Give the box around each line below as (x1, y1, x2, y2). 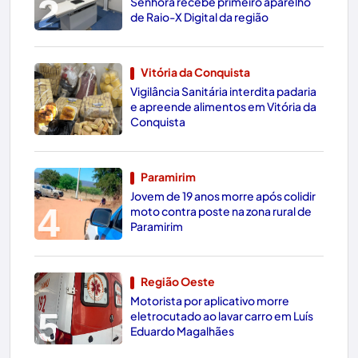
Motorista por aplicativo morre (130, 292, 289, 308)
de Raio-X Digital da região (130, 9, 268, 24)
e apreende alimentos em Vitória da (130, 98, 316, 113)
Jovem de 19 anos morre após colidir (130, 188, 316, 203)
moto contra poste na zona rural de (130, 203, 312, 218)
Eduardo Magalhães (130, 323, 234, 338)
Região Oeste (141, 273, 215, 288)
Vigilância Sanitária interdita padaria (130, 83, 316, 98)
